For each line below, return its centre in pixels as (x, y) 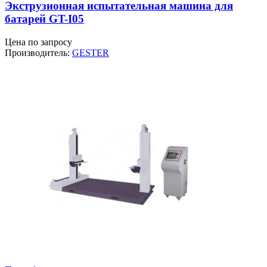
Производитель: (38, 52)
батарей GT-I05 (44, 19)
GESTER (91, 52)
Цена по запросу (38, 42)
